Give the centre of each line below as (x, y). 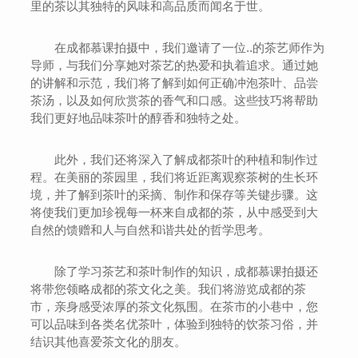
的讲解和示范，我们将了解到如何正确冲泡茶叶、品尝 (175, 83)
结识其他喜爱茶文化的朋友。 (109, 342)
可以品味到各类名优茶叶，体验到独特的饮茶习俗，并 (175, 324)
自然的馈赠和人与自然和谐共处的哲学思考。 (151, 230)
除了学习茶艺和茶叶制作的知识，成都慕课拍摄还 (187, 271)
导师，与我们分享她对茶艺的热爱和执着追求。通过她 (175, 65)
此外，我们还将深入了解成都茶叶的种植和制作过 (187, 159)
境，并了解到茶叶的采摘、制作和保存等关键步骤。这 (175, 195)
